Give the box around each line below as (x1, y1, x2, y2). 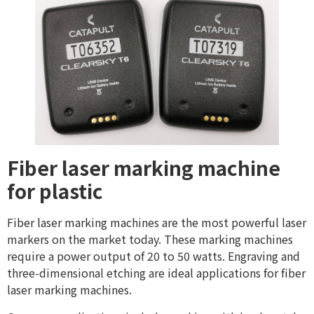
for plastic (7, 177, 103, 205)
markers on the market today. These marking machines (7, 231, 293, 248)
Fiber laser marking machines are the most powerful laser (7, 214, 306, 231)
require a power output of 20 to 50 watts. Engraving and (7, 247, 300, 265)
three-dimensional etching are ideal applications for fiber (7, 264, 306, 282)
